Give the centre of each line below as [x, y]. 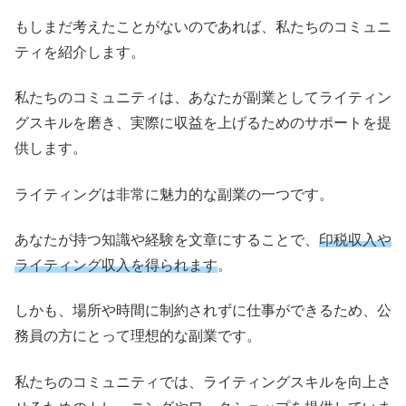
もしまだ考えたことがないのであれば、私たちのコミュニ [203, 26]
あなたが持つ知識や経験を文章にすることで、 [167, 239]
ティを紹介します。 [80, 52]
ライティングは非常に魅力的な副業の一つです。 [174, 194]
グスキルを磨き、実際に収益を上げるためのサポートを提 [203, 123]
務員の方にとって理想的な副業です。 [138, 336]
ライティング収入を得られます [116, 265]
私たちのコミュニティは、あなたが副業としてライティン [203, 98]
